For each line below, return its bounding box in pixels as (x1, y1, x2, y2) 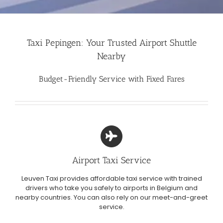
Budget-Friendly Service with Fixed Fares (38, 74, 185, 84)
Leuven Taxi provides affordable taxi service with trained (21, 173, 202, 183)
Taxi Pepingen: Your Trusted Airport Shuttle (26, 37, 197, 48)
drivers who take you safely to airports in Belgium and (25, 183, 198, 193)
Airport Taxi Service (72, 154, 151, 166)
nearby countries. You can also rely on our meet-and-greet (15, 192, 208, 202)
